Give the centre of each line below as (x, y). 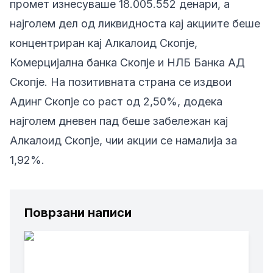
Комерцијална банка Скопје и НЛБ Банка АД (127, 62)
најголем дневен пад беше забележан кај (119, 121)
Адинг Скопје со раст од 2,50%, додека (116, 101)
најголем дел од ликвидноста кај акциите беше (135, 23)
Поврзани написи (78, 213)
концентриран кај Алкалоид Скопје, (104, 43)
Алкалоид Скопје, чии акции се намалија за (123, 140)
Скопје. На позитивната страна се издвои (121, 82)
